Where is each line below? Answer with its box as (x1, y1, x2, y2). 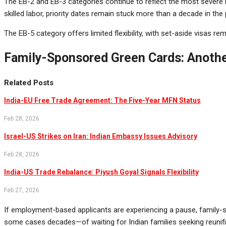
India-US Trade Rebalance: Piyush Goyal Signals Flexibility (4, 167, 199, 176)
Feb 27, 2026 (4, 186, 39, 194)
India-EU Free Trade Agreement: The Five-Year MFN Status (4, 96, 201, 104)
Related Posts (4, 78, 53, 87)
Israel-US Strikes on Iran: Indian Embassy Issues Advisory (4, 132, 197, 140)
